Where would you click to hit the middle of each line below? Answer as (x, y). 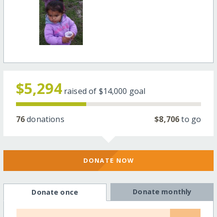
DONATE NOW (108, 160)
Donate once (55, 192)
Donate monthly (162, 192)
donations (45, 119)
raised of (81, 91)
